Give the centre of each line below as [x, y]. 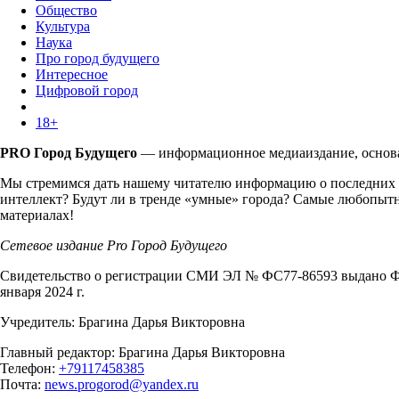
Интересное [72, 74]
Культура [63, 26]
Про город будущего [98, 58]
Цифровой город [87, 90]
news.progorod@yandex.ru [122, 384]
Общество [66, 10]
